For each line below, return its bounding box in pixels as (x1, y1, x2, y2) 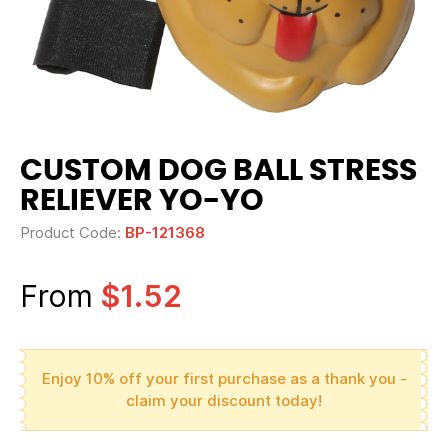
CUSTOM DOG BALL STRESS (20, 156, 417, 186)
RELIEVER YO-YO (20, 186, 264, 216)
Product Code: (20, 223, 125, 242)
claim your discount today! (126, 391, 322, 410)
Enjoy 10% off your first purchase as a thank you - (41, 369, 407, 388)
